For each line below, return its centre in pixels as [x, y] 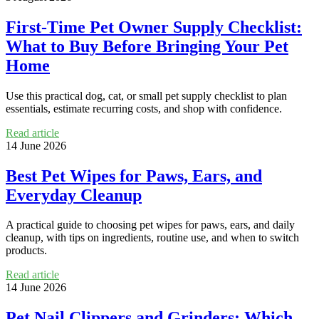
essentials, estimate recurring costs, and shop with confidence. [144, 108]
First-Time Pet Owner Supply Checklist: [154, 27]
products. [26, 251]
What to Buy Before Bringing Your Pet [147, 46]
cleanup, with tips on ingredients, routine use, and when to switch [152, 238]
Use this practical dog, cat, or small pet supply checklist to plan [146, 95]
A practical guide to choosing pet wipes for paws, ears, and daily [150, 225]
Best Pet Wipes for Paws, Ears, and [134, 176]
